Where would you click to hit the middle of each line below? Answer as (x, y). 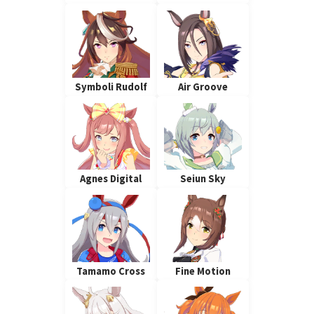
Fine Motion (203, 271)
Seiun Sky (203, 179)
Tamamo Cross (111, 271)
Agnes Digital (111, 179)
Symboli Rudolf (111, 87)
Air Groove (203, 87)
